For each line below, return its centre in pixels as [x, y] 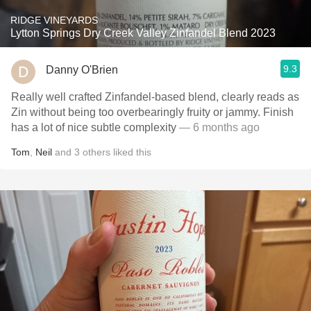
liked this [131, 152]
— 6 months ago [218, 127]
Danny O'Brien [82, 69]
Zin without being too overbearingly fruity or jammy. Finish [152, 112]
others [96, 152]
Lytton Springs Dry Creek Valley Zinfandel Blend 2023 [143, 33]
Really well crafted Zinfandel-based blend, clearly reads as [155, 97]
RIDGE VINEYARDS [54, 20]
